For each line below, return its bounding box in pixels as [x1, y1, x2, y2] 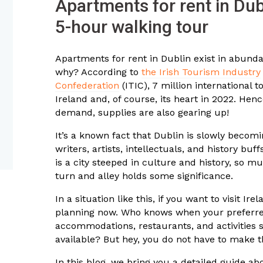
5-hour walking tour [55, 16, 208, 38]
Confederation [55, 80, 119, 92]
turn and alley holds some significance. [55, 170, 233, 182]
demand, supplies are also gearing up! [55, 107, 229, 119]
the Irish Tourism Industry [141, 66, 261, 78]
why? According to [55, 66, 141, 78]
